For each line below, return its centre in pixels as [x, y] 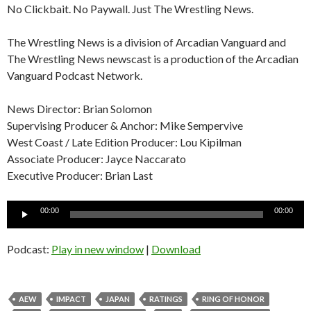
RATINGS [166, 299]
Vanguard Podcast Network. [75, 75]
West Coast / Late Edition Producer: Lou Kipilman [124, 142]
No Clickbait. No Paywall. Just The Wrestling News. [130, 8]
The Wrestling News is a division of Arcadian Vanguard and [146, 42]
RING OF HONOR [233, 299]
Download [176, 249]
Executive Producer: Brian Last [80, 175]
